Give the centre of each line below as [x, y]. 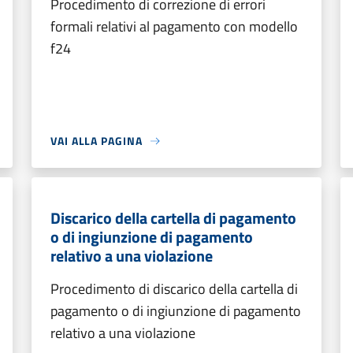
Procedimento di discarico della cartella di [174, 289]
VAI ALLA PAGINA [97, 141]
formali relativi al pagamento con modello [174, 26]
